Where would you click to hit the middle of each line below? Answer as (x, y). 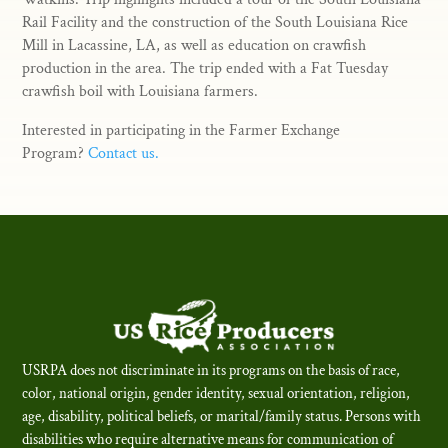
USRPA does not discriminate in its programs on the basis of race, (211, 371)
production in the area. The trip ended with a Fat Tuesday (205, 68)
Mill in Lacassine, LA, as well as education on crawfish (194, 45)
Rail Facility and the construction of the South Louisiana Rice (215, 22)
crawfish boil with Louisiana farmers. (140, 91)
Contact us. (124, 153)
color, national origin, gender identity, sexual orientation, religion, (216, 394)
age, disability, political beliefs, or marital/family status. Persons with (222, 417)
